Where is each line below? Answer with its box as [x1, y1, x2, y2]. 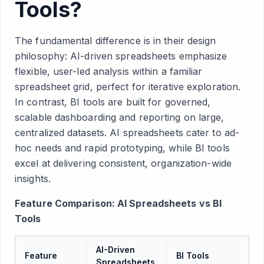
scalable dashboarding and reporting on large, [15, 111, 225, 123]
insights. [15, 173, 51, 184]
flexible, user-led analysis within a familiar [15, 65, 203, 77]
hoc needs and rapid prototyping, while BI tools [15, 142, 230, 154]
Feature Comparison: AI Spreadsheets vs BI [15, 197, 222, 209]
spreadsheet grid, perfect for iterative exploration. [15, 81, 241, 93]
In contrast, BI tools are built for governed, [15, 96, 211, 108]
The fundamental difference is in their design [15, 35, 216, 47]
